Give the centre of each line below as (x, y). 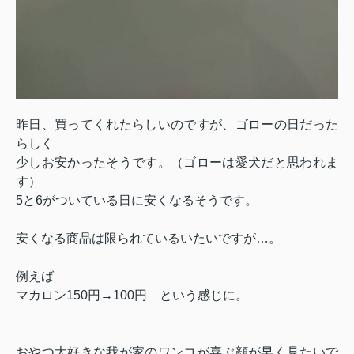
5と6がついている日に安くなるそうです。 (137, 200)
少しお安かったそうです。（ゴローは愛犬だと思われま (177, 162)
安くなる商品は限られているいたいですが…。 (149, 238)
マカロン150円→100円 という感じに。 (132, 295)
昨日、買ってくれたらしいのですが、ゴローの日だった (177, 124)
